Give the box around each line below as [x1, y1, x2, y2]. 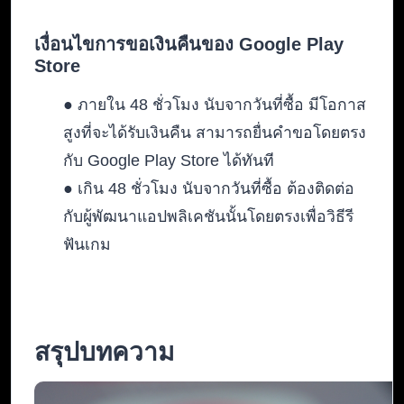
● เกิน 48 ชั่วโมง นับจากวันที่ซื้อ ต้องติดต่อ [63, 179, 354, 198]
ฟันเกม [63, 235, 111, 254]
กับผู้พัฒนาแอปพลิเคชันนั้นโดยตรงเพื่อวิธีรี [63, 207, 353, 226]
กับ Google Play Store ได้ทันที [63, 151, 274, 170]
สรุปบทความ [34, 338, 174, 367]
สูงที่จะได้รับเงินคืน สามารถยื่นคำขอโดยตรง [63, 124, 366, 142]
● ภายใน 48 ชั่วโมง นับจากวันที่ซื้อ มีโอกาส [63, 96, 366, 115]
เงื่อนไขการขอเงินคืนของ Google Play [34, 34, 344, 55]
